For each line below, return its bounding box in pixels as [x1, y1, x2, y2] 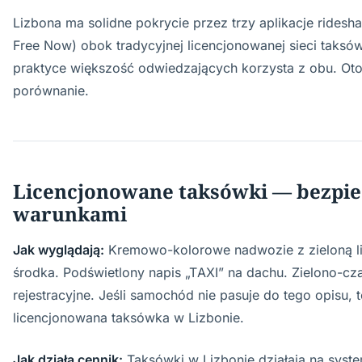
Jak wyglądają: [13, 242, 104, 258]
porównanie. [13, 82, 89, 99]
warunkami [13, 200, 127, 227]
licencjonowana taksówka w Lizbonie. [13, 309, 244, 326]
